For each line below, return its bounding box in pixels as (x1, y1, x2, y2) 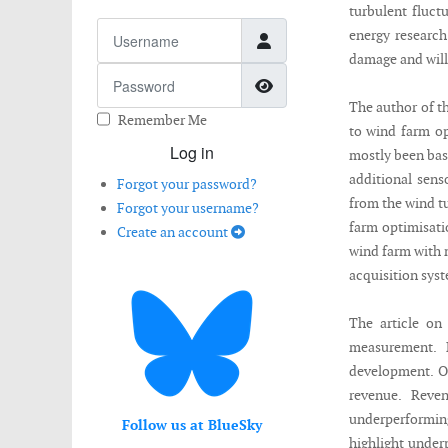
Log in (169, 141, 214, 164)
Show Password (272, 72, 389, 96)
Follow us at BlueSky (121, 416, 262, 434)
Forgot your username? (117, 199, 259, 217)
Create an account (117, 223, 231, 241)
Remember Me (118, 111, 207, 129)
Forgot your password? (117, 175, 257, 193)
